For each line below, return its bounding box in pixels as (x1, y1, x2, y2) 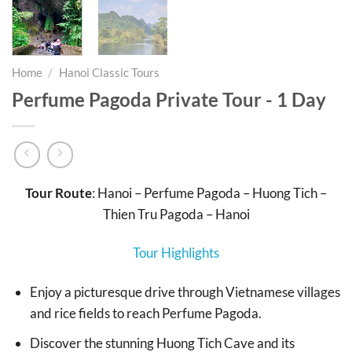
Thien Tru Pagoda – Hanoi (102, 205, 250, 222)
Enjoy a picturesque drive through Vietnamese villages (29, 284, 340, 301)
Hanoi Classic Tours (58, 64, 159, 79)
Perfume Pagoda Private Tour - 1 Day (12, 87, 326, 111)
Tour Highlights (133, 244, 219, 262)
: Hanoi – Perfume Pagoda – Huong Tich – (92, 184, 327, 201)
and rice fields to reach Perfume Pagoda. (29, 305, 262, 322)
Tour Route (25, 184, 92, 201)
